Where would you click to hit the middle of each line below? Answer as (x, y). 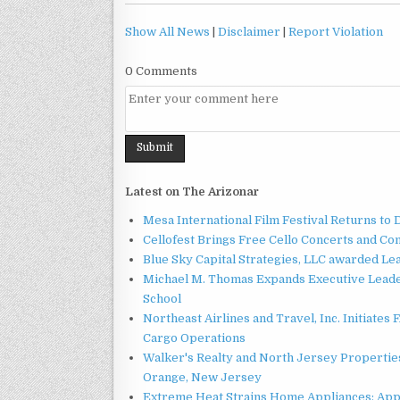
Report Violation (336, 31)
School (162, 298)
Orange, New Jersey (202, 377)
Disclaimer (249, 31)
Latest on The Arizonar (192, 191)
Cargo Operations (194, 337)
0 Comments (161, 71)
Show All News (167, 31)
